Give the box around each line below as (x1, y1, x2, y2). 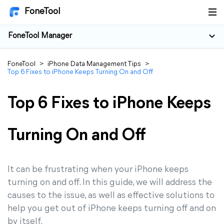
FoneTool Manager (8, 32, 72, 40)
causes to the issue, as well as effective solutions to (7, 191, 214, 200)
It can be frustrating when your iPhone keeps (7, 165, 188, 174)
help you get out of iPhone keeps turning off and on (7, 204, 216, 213)
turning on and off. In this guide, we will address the (7, 178, 212, 187)
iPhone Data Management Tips (47, 60, 141, 68)
